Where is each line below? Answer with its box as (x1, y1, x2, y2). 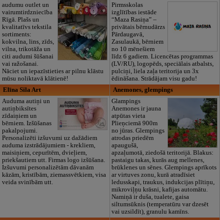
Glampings (111, 97, 141, 105)
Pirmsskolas (111, 1, 143, 9)
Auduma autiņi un (1, 97, 50, 105)
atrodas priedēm (111, 134, 154, 141)
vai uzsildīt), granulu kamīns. (111, 208, 190, 215)
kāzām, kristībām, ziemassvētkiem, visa (1, 171, 106, 178)
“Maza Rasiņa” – (111, 16, 157, 24)
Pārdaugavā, (111, 31, 144, 38)
